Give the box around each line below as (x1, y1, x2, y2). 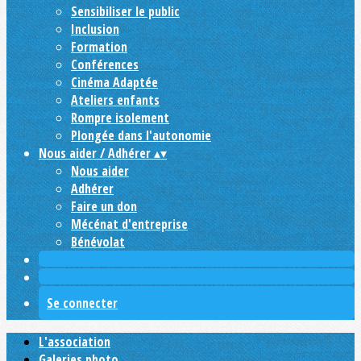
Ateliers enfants (71, 91, 160, 109)
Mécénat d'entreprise (71, 215, 188, 233)
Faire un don (71, 197, 137, 215)
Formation (71, 38, 127, 56)
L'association (39, 333, 110, 351)
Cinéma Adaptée (71, 73, 158, 91)
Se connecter (47, 294, 118, 312)
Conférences (71, 56, 139, 73)
